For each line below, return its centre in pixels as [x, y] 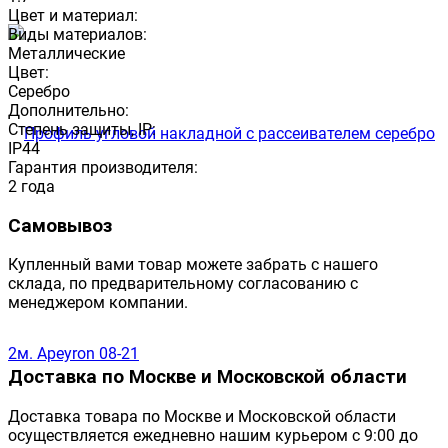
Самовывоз [60, 225]
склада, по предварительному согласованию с [183, 284]
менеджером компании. [98, 303]
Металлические [66, 53]
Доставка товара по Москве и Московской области [202, 416]
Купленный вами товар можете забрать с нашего [193, 265]
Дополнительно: [68, 110]
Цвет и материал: [73, 15]
